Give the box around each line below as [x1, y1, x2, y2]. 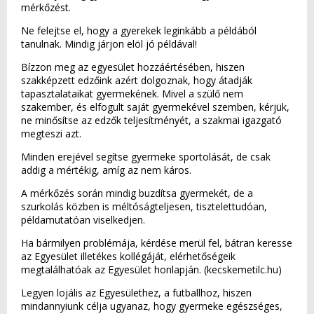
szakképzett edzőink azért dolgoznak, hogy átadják [21, 74, 252, 87]
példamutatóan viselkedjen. [21, 213, 145, 226]
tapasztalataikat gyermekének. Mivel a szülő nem [21, 87, 243, 100]
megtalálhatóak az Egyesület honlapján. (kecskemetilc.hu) [21, 263, 282, 276]
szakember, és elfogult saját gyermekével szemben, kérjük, [21, 100, 289, 114]
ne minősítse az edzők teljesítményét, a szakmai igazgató [21, 114, 282, 127]
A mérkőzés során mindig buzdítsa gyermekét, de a [21, 186, 253, 200]
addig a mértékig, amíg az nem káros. [21, 163, 191, 177]
